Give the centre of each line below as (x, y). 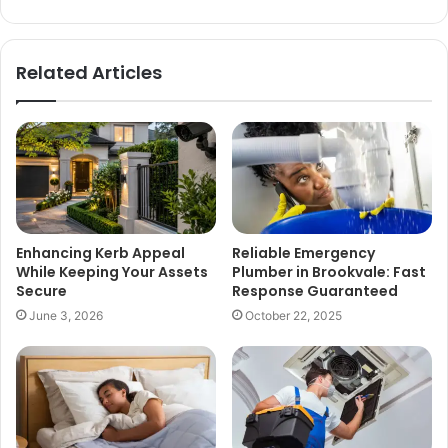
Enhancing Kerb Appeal (100, 253)
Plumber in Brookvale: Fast (329, 272)
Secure (41, 291)
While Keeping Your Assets (112, 272)
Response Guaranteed (315, 291)
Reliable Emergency (303, 253)
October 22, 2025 (293, 316)
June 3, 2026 (66, 316)
